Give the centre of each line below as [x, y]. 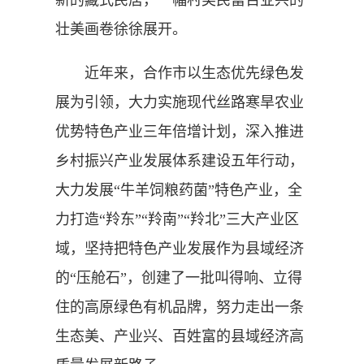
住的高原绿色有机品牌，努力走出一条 [180, 307]
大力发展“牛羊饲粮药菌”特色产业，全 [179, 190]
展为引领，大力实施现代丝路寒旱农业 [180, 102]
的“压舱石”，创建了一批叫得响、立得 [179, 277]
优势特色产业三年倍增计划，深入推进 [180, 131]
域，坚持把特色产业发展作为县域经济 [180, 248]
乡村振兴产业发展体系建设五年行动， [180, 160]
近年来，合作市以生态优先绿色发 [180, 73]
